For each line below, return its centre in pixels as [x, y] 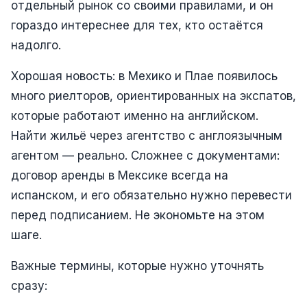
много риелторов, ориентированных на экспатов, [153, 96]
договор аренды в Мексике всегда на [120, 175]
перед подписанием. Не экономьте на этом [138, 215]
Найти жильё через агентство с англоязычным [147, 135]
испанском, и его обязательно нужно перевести [151, 195]
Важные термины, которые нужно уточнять [137, 266]
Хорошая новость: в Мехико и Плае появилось [144, 76]
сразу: [29, 285]
